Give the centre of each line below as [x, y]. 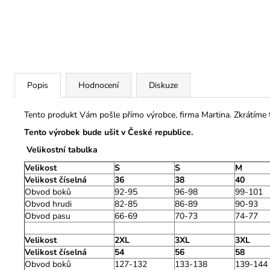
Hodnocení [99, 85]
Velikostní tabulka [62, 149]
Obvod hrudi [48, 204]
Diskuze [163, 85]
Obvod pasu [48, 216]
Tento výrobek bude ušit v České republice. [108, 132]
